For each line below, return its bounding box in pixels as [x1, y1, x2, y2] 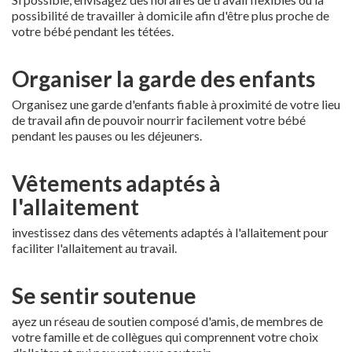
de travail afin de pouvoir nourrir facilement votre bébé [12, 112, 306, 127]
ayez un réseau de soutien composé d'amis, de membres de [12, 313, 323, 328]
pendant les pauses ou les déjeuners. [12, 127, 202, 143]
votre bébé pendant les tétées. [12, 23, 174, 38]
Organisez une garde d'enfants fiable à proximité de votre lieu [12, 96, 340, 112]
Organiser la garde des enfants [12, 64, 315, 92]
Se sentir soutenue [12, 281, 196, 309]
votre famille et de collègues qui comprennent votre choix [12, 328, 318, 344]
